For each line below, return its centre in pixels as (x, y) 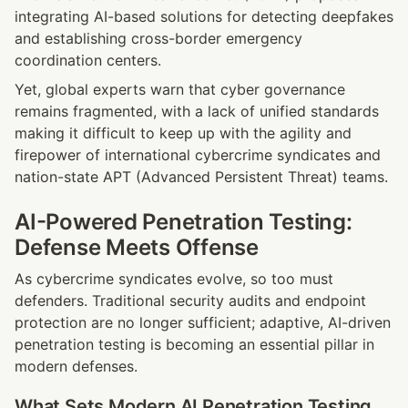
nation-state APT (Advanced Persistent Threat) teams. (201, 177)
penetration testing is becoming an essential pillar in (194, 345)
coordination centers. (88, 61)
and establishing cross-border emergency (158, 39)
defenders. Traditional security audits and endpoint (190, 301)
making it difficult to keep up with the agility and (183, 133)
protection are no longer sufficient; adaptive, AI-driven (203, 323)
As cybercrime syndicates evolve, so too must (174, 279)
